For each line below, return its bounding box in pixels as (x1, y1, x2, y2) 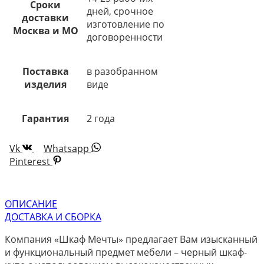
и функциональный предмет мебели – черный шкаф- (5, 245, 247, 259)
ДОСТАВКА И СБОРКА (5, 210, 101, 223)
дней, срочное (87, 4, 153, 18)
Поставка (22, 64, 69, 78)
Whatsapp (44, 141, 89, 155)
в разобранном (87, 64, 158, 78)
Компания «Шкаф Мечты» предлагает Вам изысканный (5, 232, 258, 246)
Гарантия (22, 111, 69, 125)
